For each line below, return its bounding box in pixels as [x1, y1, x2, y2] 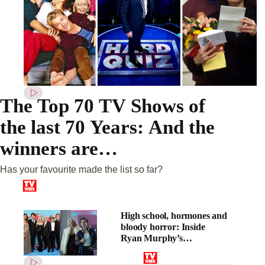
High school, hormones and [121, 211, 227, 221]
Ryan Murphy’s [121, 233, 183, 244]
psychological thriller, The [121, 244, 222, 255]
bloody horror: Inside [121, 222, 205, 232]
